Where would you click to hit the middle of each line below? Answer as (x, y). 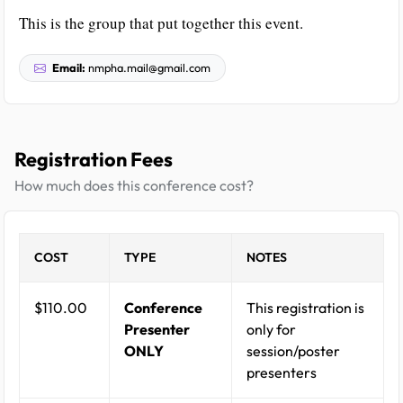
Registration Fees (94, 160)
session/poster (293, 351)
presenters (282, 373)
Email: (69, 68)
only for (271, 330)
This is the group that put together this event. (161, 23)
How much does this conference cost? (134, 186)
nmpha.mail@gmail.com (148, 68)
